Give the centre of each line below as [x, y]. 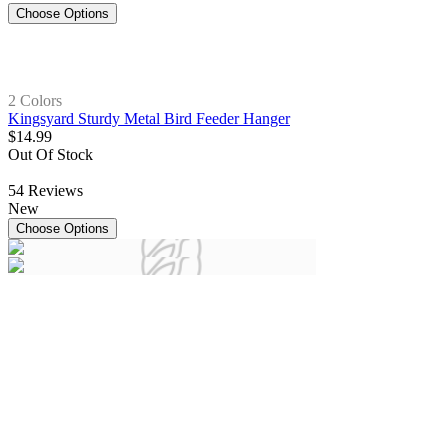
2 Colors [35, 101]
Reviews [55, 191]
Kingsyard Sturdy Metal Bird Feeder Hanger [149, 119]
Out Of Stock [50, 155]
